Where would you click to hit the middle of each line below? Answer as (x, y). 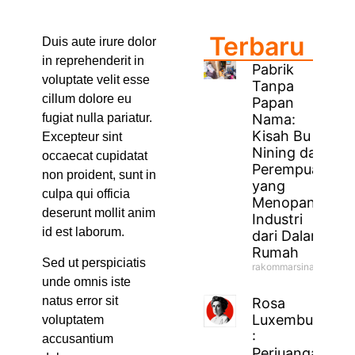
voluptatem (73, 319)
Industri (278, 219)
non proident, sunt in (99, 175)
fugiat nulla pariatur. (97, 118)
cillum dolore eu (86, 99)
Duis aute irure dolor (99, 42)
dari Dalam (288, 235)
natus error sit (80, 300)
